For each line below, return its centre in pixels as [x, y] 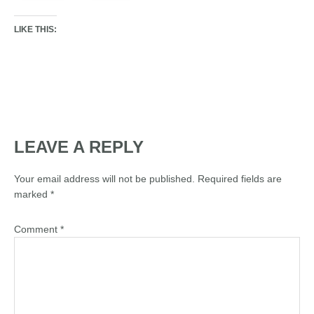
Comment [37, 229]
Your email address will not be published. [104, 179]
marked [32, 194]
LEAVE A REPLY [79, 147]
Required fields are [240, 179]
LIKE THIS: [35, 29]
